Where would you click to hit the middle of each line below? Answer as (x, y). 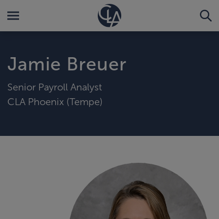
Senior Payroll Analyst (55, 87)
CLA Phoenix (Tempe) (55, 101)
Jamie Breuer (67, 64)
